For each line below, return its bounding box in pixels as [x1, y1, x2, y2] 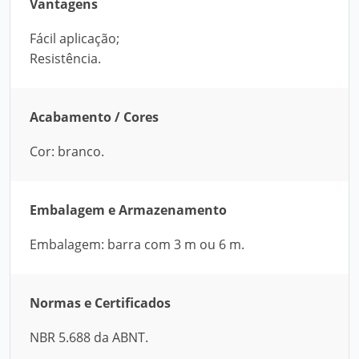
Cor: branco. [30, 143, 104, 160]
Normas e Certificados [30, 294, 171, 312]
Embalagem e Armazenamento [30, 201, 227, 219]
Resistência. [30, 50, 101, 67]
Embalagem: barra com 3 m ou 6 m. [30, 236, 244, 253]
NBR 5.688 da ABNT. [30, 329, 148, 346]
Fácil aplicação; [30, 30, 119, 47]
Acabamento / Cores [30, 108, 159, 126]
